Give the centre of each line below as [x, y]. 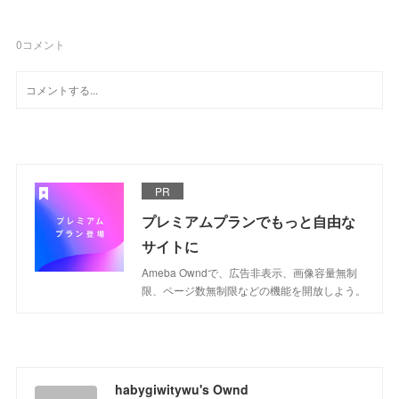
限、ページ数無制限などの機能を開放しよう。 [254, 289]
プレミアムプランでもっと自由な [249, 221]
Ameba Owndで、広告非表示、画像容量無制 [250, 272]
